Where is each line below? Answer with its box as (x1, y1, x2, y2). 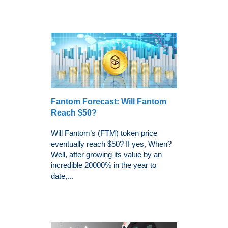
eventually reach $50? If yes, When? (51, 139, 172, 148)
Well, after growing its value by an (51, 150, 162, 159)
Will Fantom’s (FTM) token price (51, 128, 157, 137)
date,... (51, 171, 73, 180)
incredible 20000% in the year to (51, 160, 156, 169)
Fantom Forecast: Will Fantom (51, 97, 166, 106)
